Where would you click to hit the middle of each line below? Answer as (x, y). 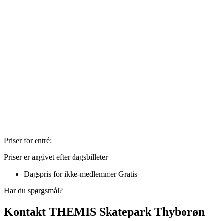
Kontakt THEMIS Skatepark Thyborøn (104, 211)
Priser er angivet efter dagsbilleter (56, 157)
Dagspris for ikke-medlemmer (71, 174)
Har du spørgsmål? (33, 190)
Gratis (128, 174)
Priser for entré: (28, 140)
